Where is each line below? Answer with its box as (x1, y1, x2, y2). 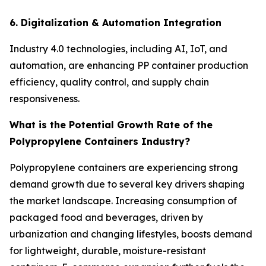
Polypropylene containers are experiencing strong (9, 161, 238, 173)
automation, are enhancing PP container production (9, 59, 248, 71)
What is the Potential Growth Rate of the (9, 118, 213, 131)
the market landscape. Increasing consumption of (9, 194, 237, 207)
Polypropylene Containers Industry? (9, 135, 190, 147)
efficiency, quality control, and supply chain (9, 75, 209, 88)
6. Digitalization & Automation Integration (9, 16, 221, 28)
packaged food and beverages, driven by (9, 211, 203, 223)
